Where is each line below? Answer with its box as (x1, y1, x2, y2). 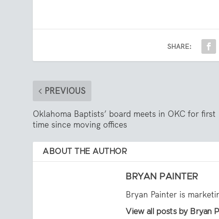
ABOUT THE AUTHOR (43, 148, 128, 156)
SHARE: (167, 42, 192, 51)
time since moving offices (33, 119, 128, 131)
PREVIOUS (44, 86, 86, 97)
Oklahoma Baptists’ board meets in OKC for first (33, 109, 216, 120)
